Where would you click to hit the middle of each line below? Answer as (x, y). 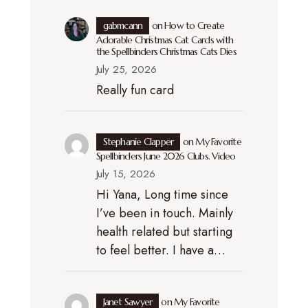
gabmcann (123, 25)
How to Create (195, 25)
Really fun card (135, 90)
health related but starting (164, 231)
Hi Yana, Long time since (162, 194)
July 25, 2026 (126, 69)
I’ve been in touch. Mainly (164, 213)
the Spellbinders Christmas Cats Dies (166, 51)
